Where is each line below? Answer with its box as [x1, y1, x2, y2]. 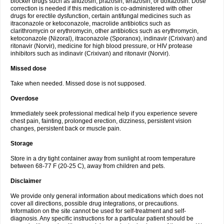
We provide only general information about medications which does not [10, 192, 203, 199]
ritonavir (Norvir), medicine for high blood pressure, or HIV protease [10, 42, 192, 49]
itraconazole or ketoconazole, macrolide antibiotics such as [10, 20, 170, 27]
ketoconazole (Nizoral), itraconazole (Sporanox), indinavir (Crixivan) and [10, 35, 207, 42]
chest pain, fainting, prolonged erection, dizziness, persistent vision [10, 117, 191, 124]
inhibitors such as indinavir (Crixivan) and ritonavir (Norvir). [10, 50, 170, 57]
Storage [10, 140, 33, 147]
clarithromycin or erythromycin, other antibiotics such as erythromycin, [10, 27, 198, 34]
